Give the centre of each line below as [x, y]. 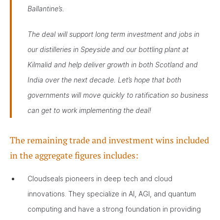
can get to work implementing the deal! [89, 110]
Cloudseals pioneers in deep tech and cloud [100, 179]
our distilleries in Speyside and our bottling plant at [108, 49]
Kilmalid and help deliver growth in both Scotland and [113, 65]
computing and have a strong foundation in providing [114, 209]
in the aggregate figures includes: [75, 155]
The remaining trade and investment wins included [110, 140]
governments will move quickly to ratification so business [118, 95]
